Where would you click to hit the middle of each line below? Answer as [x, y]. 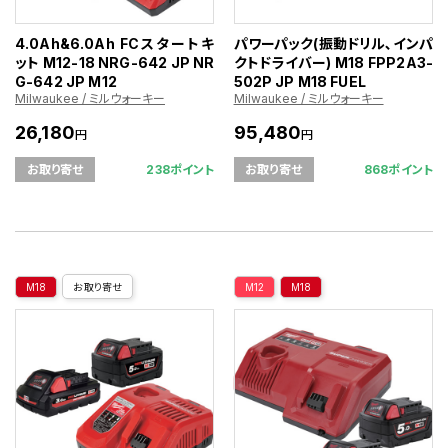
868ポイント [398, 169]
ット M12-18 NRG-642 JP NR [115, 62]
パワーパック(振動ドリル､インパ [333, 43]
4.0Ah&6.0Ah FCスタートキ [115, 43]
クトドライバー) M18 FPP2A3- [333, 62]
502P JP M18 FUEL [299, 81]
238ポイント [180, 169]
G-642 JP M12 [66, 81]
